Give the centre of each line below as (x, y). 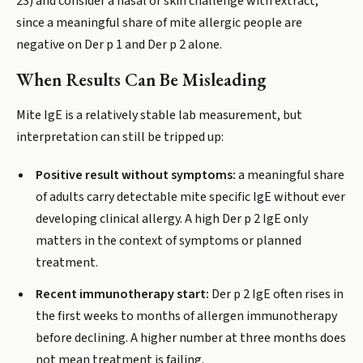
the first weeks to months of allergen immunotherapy (186, 316)
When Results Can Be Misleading (141, 80)
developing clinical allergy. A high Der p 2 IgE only (172, 219)
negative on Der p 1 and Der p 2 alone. (119, 45)
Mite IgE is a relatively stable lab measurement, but (159, 115)
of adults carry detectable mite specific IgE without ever (190, 197)
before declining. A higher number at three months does (191, 338)
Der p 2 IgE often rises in (276, 294)
